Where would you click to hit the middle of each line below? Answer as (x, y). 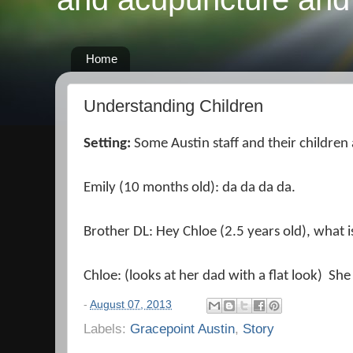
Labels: (107, 328)
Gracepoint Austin (182, 328)
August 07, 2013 (131, 304)
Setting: (109, 144)
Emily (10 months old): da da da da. (190, 188)
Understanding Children (173, 106)
